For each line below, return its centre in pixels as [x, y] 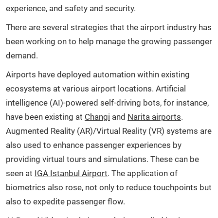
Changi [97, 117]
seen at [20, 173]
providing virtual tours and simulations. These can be [102, 159]
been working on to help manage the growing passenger [109, 41]
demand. [23, 55]
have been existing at [45, 117]
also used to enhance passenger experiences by [94, 145]
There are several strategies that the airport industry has [109, 27]
